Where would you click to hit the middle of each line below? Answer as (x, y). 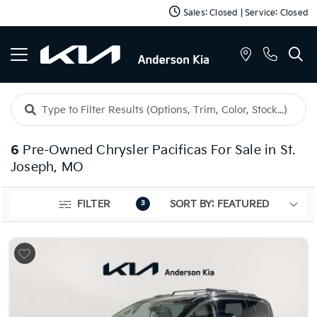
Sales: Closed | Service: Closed (244, 13)
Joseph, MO (47, 167)
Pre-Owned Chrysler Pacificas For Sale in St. (157, 150)
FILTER (94, 204)
